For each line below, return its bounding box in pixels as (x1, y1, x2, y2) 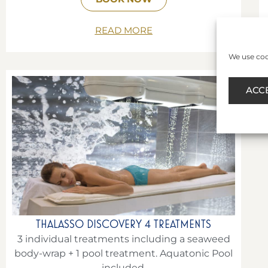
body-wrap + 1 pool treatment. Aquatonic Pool (14, 248, 233, 260)
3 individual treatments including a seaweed (17, 233, 230, 245)
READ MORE (95, 24, 153, 36)
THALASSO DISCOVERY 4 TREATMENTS (36, 217, 212, 231)
